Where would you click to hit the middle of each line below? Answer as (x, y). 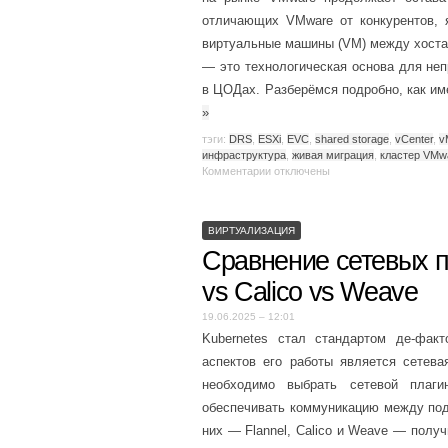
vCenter (414, 138)
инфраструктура (244, 154)
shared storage (352, 138)
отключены (300, 170)
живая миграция (333, 154)
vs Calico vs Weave (310, 291)
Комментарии (236, 170)
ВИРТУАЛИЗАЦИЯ (251, 230)
